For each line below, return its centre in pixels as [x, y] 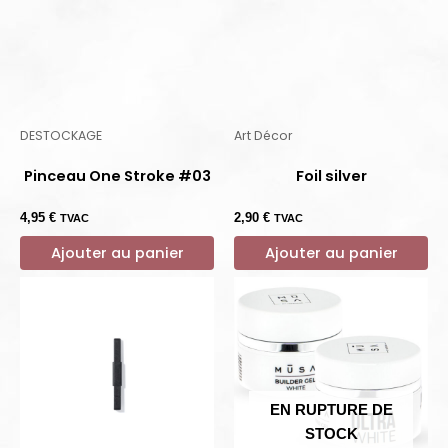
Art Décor [263, 136]
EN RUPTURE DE [331, 410]
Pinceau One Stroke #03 [117, 175]
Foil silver [331, 175]
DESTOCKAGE [61, 136]
